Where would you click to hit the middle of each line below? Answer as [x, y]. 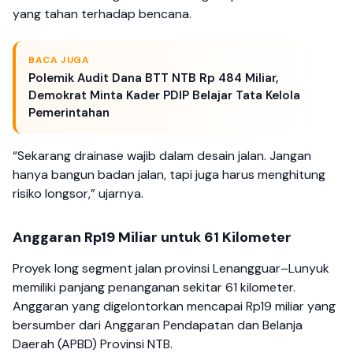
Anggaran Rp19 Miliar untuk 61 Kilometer [152, 238]
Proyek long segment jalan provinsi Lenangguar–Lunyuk [171, 269]
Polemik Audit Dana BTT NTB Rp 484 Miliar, [153, 78]
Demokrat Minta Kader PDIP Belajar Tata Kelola [164, 96]
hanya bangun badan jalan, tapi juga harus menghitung [169, 175]
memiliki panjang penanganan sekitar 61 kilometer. [154, 288]
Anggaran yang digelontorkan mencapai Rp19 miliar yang [174, 307]
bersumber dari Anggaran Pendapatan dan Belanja [158, 325]
